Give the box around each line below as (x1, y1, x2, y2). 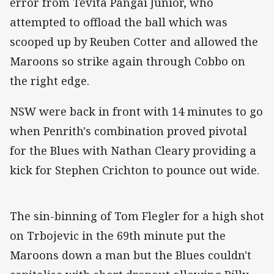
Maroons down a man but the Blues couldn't (10, 247, 251, 262)
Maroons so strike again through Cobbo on (10, 53, 245, 68)
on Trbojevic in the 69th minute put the (10, 228, 226, 243)
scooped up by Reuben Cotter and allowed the (10, 34, 258, 49)
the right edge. (10, 73, 92, 88)
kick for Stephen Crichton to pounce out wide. (10, 162, 259, 177)
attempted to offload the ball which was (10, 14, 228, 29)
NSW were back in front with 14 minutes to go (10, 103, 263, 119)
